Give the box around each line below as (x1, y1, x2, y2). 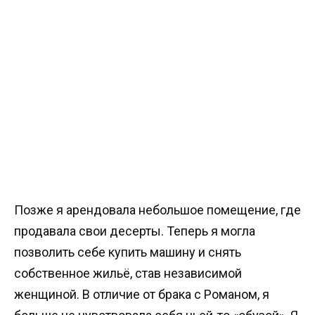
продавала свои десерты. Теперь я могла (14, 223, 255, 238)
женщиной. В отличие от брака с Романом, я (14, 286, 269, 302)
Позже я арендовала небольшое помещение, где (14, 202, 301, 217)
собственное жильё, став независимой (14, 265, 242, 281)
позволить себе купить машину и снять (14, 244, 241, 259)
